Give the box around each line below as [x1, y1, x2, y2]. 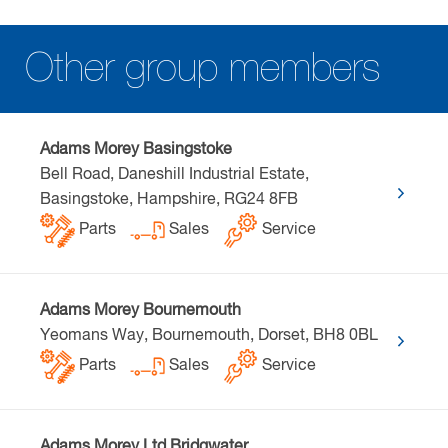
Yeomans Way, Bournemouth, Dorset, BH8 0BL [40, 327, 378, 344]
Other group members [25, 48, 381, 89]
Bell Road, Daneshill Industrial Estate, [40, 166, 309, 183]
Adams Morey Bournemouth [40, 302, 241, 319]
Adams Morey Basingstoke [40, 141, 232, 158]
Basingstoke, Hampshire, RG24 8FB [40, 191, 298, 208]
